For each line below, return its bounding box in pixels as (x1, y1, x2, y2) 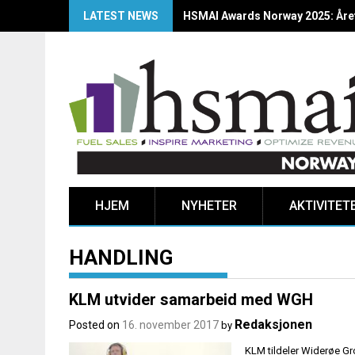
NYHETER (181, 198, 237, 214)
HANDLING (69, 246, 173, 270)
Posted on (69, 319, 122, 332)
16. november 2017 (122, 319, 219, 332)
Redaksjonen (235, 317, 312, 333)
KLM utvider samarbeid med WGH (69, 290, 313, 310)
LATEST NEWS (83, 10, 158, 22)
